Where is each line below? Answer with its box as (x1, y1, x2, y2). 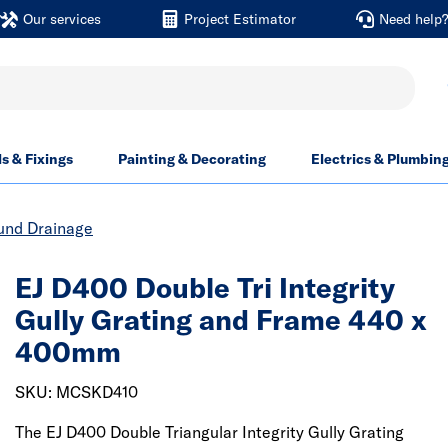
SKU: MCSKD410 (15, 382, 138, 402)
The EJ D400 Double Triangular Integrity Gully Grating (15, 422, 404, 442)
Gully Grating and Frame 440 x (15, 302, 427, 337)
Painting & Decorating (118, 150, 266, 168)
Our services (22, 10, 101, 28)
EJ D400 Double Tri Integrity (15, 270, 395, 305)
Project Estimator (183, 10, 296, 28)
